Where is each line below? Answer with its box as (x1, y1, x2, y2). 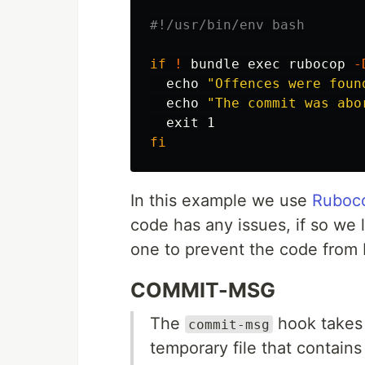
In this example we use (130, 190, 312, 210)
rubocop (288, 55, 354, 72)
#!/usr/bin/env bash (150, 16, 305, 33)
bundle (182, 55, 248, 72)
